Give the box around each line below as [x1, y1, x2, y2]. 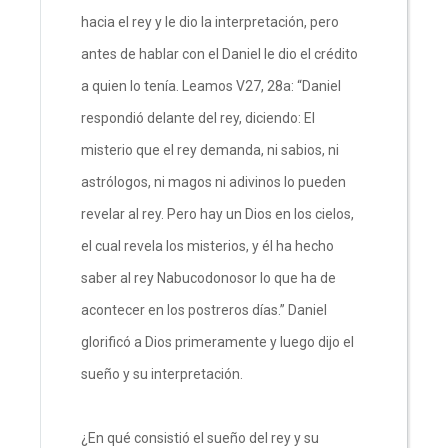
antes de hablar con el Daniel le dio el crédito [81, 45, 358, 62]
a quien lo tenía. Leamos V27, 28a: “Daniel [81, 77, 341, 94]
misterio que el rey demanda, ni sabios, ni [81, 141, 339, 158]
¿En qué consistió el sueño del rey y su [81, 429, 319, 446]
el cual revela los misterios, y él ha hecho [81, 237, 334, 254]
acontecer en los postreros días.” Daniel [81, 301, 327, 318]
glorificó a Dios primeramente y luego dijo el [81, 333, 354, 350]
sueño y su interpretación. [81, 365, 246, 382]
